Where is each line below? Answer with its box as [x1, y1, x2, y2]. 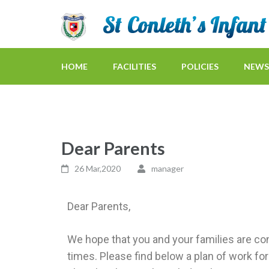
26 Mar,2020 [74, 163, 121, 174]
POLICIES [181, 61, 219, 71]
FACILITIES [113, 61, 156, 71]
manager [151, 163, 184, 174]
